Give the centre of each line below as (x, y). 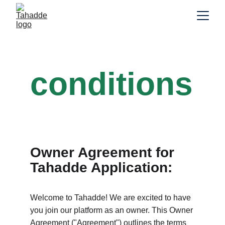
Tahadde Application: (101, 167)
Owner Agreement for (104, 152)
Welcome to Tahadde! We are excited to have (111, 198)
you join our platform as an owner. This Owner (113, 210)
